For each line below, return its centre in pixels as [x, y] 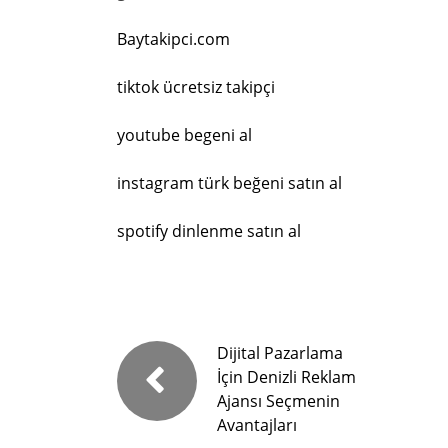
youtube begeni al [184, 135]
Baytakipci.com [173, 39]
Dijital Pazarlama [280, 353]
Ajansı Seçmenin [278, 401]
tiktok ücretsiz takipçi [196, 87]
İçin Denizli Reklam [286, 377]
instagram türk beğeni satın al [229, 183]
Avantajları [257, 425]
